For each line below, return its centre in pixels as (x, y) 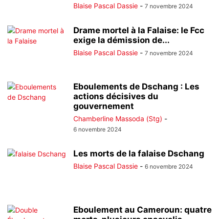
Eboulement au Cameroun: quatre (142, 210)
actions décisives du (116, 96)
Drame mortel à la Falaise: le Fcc (139, 30)
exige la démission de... (121, 40)
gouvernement (104, 106)
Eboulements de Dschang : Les (136, 87)
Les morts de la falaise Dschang (139, 153)
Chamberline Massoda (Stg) (118, 119)
